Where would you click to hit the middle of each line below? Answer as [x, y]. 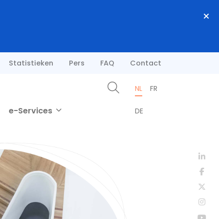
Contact [146, 63]
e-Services [32, 111]
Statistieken [31, 63]
